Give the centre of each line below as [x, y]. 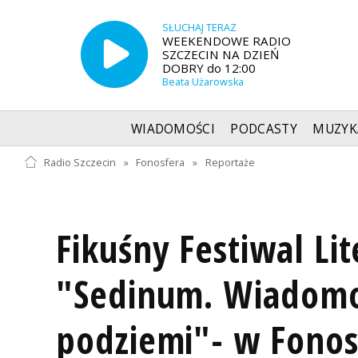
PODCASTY [264, 129]
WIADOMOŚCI [173, 129]
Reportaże [231, 162]
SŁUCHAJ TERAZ [199, 28]
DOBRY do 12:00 [209, 68]
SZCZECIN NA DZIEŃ [220, 55]
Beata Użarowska [203, 82]
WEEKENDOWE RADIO [226, 41]
